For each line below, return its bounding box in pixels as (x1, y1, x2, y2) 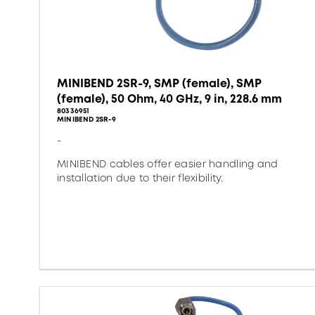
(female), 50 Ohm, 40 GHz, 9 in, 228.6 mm (57, 91, 282, 107)
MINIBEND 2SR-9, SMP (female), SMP (57, 75, 262, 91)
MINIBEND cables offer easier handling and (57, 157, 278, 171)
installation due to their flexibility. (57, 171, 224, 185)
